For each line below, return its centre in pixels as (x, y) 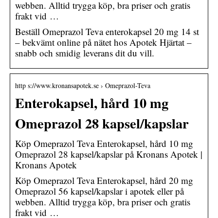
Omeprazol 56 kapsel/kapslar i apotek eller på (100, 191)
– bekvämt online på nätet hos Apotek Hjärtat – (103, 42)
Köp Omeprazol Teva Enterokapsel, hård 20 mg (104, 180)
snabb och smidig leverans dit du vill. (85, 53)
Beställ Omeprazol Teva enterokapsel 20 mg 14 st (107, 31)
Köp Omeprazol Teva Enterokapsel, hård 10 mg (104, 143)
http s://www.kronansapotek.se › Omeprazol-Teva (83, 85)
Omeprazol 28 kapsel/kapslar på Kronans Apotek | (109, 154)
